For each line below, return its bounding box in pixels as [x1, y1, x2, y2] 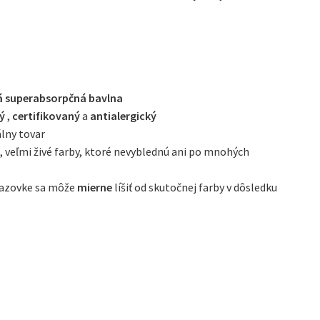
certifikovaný [12, 108, 81, 123]
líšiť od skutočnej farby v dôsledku [112, 179, 278, 194]
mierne [77, 179, 113, 194]
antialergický [90, 108, 157, 123]
